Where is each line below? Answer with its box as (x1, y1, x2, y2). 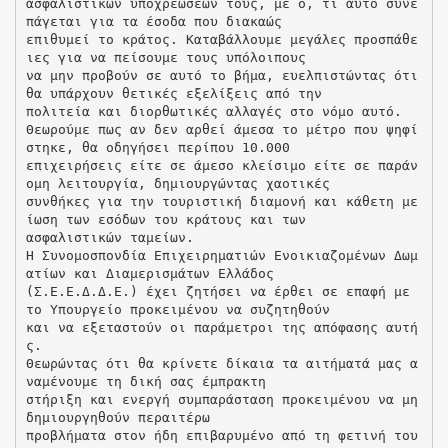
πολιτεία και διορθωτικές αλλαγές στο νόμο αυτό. (25, 103, 402, 119)
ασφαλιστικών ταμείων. (25, 229, 194, 245)
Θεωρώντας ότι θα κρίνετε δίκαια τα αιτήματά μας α (25, 355, 418, 371)
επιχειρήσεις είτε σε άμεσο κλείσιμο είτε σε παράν (25, 157, 418, 173)
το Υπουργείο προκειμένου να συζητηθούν (25, 301, 330, 317)
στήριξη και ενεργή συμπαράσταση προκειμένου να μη (25, 391, 418, 407)
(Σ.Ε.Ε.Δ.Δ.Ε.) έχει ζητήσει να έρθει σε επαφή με (25, 283, 410, 299)
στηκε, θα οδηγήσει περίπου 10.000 (25, 139, 290, 155)
